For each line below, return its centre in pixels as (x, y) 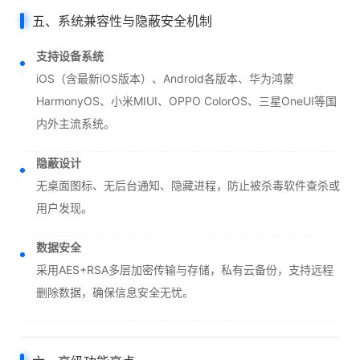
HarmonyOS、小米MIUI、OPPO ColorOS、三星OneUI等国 (186, 101)
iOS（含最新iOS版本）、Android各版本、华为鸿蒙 (165, 79)
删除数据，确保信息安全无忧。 (115, 292)
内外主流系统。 (76, 124)
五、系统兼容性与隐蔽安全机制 (122, 21)
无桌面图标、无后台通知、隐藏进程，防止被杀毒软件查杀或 (188, 186)
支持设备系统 (70, 56)
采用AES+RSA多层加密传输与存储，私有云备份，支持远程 (185, 270)
